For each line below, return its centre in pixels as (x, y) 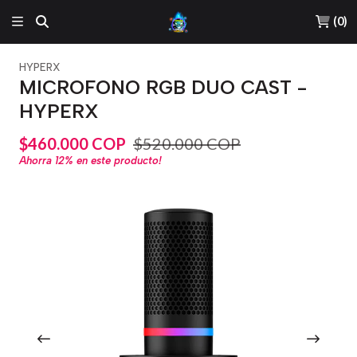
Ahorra (37, 161)
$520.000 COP (187, 143)
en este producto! (118, 161)
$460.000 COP (73, 143)
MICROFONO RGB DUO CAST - (163, 87)
